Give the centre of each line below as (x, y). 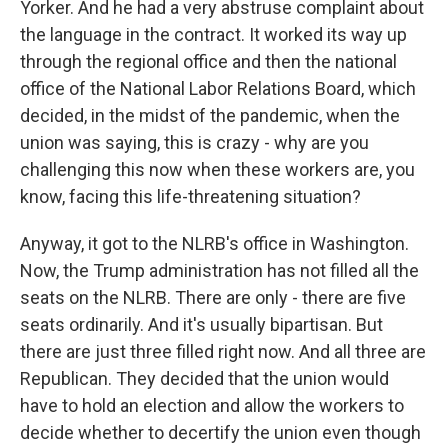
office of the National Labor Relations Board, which (218, 89)
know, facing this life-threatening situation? (190, 197)
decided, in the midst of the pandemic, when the (210, 116)
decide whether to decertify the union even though (220, 433)
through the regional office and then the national (208, 62)
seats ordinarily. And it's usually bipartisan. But (201, 325)
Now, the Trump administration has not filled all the (219, 271)
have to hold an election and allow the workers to (212, 406)
